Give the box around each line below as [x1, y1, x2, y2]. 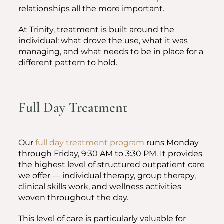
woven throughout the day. [18, 193, 128, 202]
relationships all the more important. [18, 4, 164, 13]
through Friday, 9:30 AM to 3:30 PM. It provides [18, 149, 202, 158]
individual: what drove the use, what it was [18, 36, 188, 45]
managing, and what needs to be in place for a [18, 47, 203, 56]
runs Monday [144, 138, 199, 147]
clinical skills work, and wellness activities [18, 182, 181, 191]
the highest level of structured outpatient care [18, 160, 205, 169]
